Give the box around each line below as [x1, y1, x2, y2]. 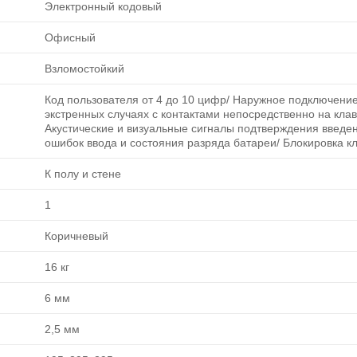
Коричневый [45, 229, 108, 242]
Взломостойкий [45, 61, 124, 75]
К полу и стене [45, 167, 121, 180]
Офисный [45, 30, 96, 44]
